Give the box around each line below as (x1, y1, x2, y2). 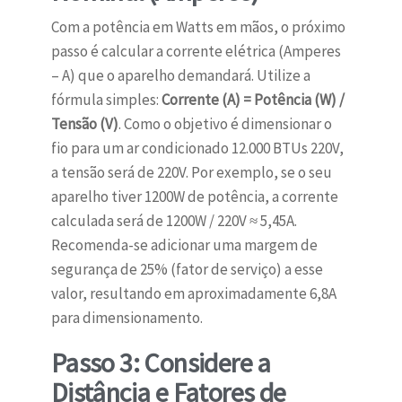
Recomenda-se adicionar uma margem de (50, 235, 318, 256)
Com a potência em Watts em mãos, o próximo (50, 17, 345, 38)
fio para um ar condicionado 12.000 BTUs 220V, (50, 138, 344, 159)
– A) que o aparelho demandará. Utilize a (50, 66, 310, 86)
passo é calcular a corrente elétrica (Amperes (50, 41, 341, 62)
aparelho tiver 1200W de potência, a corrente (50, 187, 338, 207)
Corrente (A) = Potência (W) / (161, 90, 345, 110)
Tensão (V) (50, 114, 118, 135)
